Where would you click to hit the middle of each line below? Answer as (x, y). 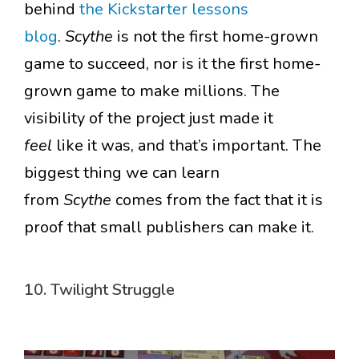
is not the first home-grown (218, 37)
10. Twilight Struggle (99, 290)
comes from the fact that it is (219, 200)
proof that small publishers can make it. (169, 228)
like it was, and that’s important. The (189, 146)
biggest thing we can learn (122, 173)
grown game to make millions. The (152, 91)
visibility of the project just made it (149, 119)
